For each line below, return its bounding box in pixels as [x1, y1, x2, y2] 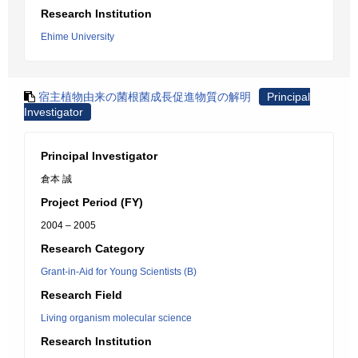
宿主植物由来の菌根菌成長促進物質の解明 [38, 90, 251, 103]
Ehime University [41, 31, 114, 42]
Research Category [41, 242, 145, 255]
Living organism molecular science [41, 312, 192, 324]
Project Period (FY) [41, 196, 143, 209]
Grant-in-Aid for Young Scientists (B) [41, 266, 197, 277]
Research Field [41, 288, 122, 301]
